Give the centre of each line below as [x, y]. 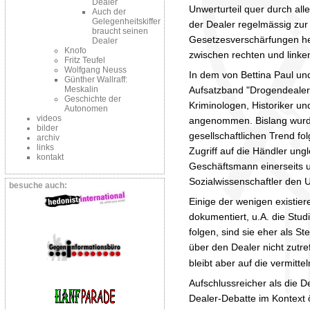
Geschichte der [93, 99]
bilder [47, 128]
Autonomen [86, 109]
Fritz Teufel [85, 60]
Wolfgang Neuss [95, 70]
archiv [48, 138]
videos [49, 118]
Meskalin [81, 89]
